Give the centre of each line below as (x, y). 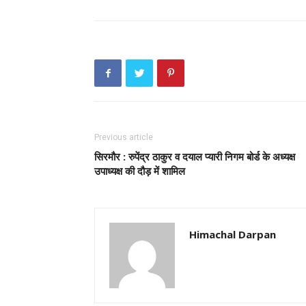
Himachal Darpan (233, 234)
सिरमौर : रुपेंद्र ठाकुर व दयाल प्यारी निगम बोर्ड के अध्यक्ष (195, 156)
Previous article (124, 137)
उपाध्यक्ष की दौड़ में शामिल (140, 171)
